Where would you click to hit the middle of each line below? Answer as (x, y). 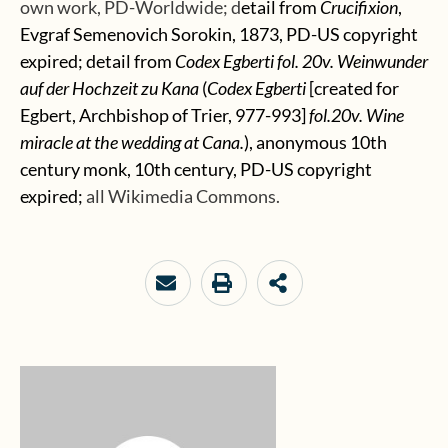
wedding (151, 142)
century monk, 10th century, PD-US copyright (196, 169)
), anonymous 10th (315, 142)
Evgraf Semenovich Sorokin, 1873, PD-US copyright (219, 34)
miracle (46, 142)
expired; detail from (97, 61)
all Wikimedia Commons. (183, 196)
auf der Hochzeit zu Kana (109, 88)
